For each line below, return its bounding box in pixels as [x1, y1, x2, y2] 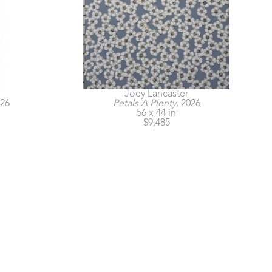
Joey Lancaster [124, 89, 188, 99]
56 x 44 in [137, 109, 176, 118]
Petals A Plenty [112, 99, 176, 109]
